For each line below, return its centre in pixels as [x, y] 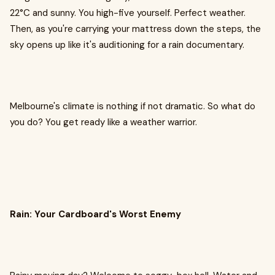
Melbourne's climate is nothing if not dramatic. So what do [133, 106]
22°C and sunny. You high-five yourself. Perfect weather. [128, 13]
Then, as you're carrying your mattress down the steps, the [135, 29]
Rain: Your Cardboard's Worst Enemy [95, 214]
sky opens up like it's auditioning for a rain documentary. [127, 45]
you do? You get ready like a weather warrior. [103, 122]
